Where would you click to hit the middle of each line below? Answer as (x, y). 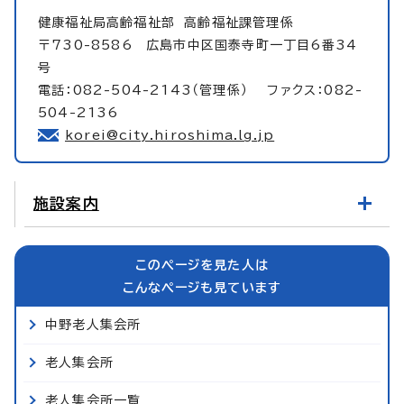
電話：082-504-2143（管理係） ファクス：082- (201, 90)
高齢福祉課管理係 (239, 22)
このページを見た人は (202, 265)
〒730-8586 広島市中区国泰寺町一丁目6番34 (198, 45)
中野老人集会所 (93, 324)
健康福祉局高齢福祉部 (111, 22)
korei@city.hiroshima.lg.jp (170, 135)
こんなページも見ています (202, 287)
